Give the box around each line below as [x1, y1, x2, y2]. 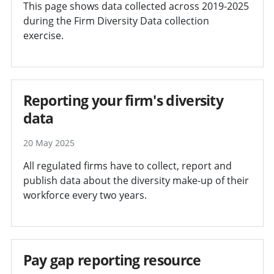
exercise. [23, 28, 64, 42]
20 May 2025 [23, 136, 75, 149]
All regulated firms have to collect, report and [23, 158, 232, 172]
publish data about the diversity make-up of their [23, 173, 249, 187]
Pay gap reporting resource [23, 250, 201, 270]
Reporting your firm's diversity [23, 90, 224, 110]
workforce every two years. [23, 188, 147, 202]
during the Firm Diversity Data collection [23, 13, 209, 28]
